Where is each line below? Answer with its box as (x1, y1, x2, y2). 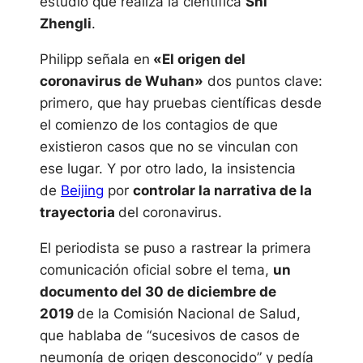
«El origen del (149, 51, 246, 67)
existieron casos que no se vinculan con (39, 139, 298, 155)
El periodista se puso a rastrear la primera (39, 240, 311, 256)
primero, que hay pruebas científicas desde (39, 95, 322, 111)
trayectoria (39, 204, 118, 220)
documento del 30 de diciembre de (39, 284, 276, 300)
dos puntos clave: (203, 73, 322, 89)
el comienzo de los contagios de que (39, 117, 278, 133)
